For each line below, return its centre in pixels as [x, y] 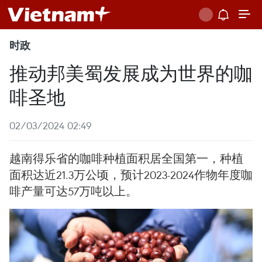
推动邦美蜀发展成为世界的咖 [131, 72]
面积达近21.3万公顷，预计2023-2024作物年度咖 [131, 175]
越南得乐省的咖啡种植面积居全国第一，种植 [126, 158]
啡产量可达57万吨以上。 [73, 191]
